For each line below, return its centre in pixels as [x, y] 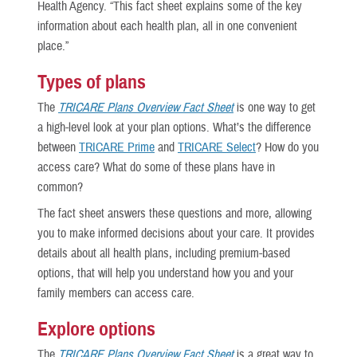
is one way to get [275, 108]
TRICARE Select [217, 148]
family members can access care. [116, 294]
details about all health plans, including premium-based [164, 254]
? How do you [287, 148]
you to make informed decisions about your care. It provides [176, 234]
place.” [53, 47]
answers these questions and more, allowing [210, 214]
